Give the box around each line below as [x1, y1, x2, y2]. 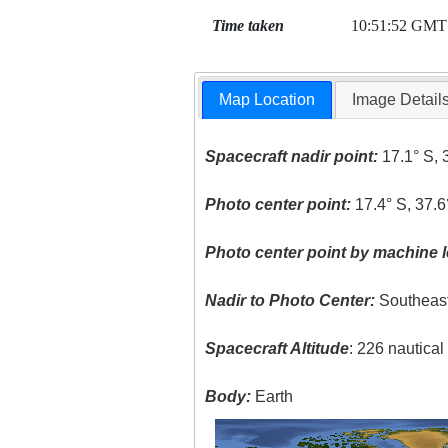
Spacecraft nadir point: [205, 148, 379, 166]
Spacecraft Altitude [205, 340, 350, 358]
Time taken [211, 17, 284, 34]
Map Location [219, 91, 316, 109]
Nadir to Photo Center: [205, 292, 376, 310]
